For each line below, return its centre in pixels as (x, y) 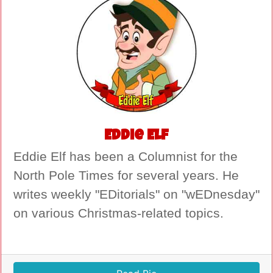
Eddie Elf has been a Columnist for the (126, 157)
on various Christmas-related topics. (119, 214)
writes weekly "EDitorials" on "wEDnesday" (136, 195)
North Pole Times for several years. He (126, 176)
